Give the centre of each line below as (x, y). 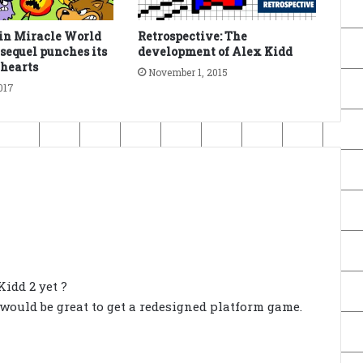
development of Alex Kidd (215, 51)
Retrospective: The (192, 36)
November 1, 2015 (188, 72)
